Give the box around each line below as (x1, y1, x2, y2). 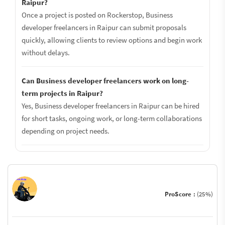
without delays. (22, 48, 70, 57)
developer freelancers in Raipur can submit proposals (22, 23, 186, 32)
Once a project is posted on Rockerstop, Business (22, 10, 173, 20)
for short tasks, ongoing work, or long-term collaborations (22, 114, 202, 123)
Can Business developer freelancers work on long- (22, 76, 189, 85)
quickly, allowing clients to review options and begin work (22, 35, 202, 45)
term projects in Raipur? (22, 88, 103, 98)
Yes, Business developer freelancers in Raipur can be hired (22, 101, 199, 110)
